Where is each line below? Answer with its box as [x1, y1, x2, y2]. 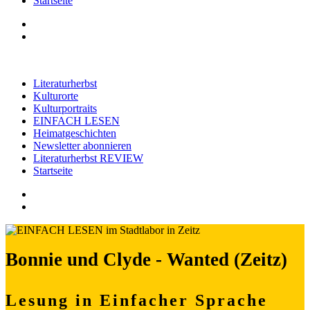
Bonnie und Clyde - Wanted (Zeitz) [6, 249, 287, 271]
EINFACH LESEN [33, 115, 120, 127]
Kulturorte [33, 90, 78, 102]
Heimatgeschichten [33, 127, 116, 139]
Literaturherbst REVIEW [33, 152, 143, 164]
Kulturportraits [33, 102, 97, 114]
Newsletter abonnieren [33, 140, 131, 152]
